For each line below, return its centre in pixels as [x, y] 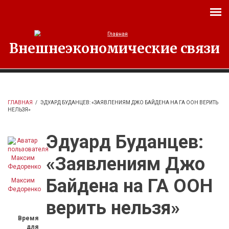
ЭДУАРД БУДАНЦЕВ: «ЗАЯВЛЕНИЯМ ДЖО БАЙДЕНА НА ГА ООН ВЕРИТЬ [129, 102]
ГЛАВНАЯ [20, 102]
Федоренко [24, 189]
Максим [23, 180]
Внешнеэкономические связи [114, 48]
